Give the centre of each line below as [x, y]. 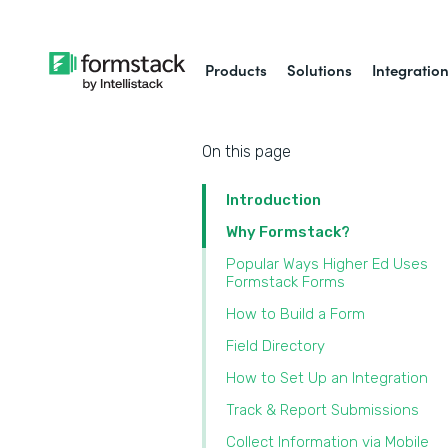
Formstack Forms [285, 282]
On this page [246, 151]
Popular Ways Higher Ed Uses [327, 264]
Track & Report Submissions [322, 410]
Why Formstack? [288, 232]
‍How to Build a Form [295, 314]
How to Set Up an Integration [327, 378]
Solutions [320, 69]
